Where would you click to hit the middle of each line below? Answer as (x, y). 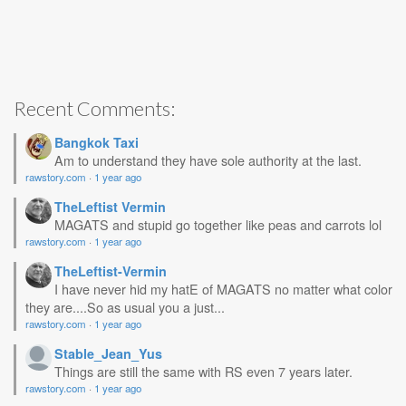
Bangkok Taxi (97, 142)
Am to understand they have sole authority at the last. (208, 160)
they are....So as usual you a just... (125, 307)
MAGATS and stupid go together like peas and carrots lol (218, 224)
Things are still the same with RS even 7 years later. (203, 371)
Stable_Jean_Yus (108, 353)
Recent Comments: (94, 108)
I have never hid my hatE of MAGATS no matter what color (223, 289)
